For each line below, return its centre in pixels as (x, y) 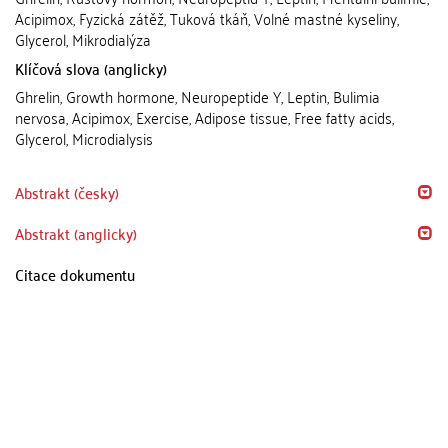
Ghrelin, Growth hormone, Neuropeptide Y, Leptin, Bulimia (197, 96)
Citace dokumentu (75, 274)
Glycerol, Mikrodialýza (83, 39)
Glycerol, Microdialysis (84, 138)
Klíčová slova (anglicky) (91, 68)
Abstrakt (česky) (67, 192)
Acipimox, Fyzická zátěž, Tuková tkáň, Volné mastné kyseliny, (207, 18)
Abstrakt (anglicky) (76, 233)
